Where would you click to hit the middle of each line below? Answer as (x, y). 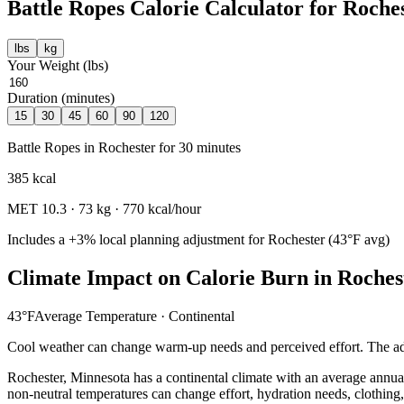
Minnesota (100, 377)
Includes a (38, 239)
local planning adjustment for (182, 239)
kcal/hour (173, 209)
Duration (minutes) (61, 98)
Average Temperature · (101, 316)
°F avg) (368, 239)
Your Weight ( (47, 65)
